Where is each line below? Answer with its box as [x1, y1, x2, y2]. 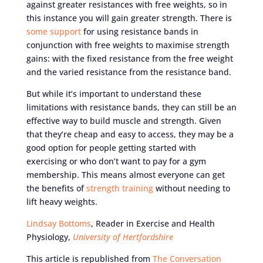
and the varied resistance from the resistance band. [26, 66, 231, 77]
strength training [86, 182, 153, 194]
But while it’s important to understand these [26, 87, 201, 99]
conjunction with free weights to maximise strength [26, 39, 230, 50]
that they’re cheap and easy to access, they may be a [26, 128, 234, 140]
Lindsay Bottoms [26, 217, 91, 229]
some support [26, 25, 81, 37]
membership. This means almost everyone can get [26, 168, 225, 180]
